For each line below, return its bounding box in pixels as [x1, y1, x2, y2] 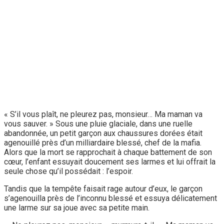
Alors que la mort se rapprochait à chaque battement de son [4, 147, 212, 157]
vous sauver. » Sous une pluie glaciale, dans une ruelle [4, 118, 192, 128]
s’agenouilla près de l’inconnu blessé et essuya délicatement [4, 193, 217, 203]
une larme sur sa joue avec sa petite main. [4, 202, 149, 212]
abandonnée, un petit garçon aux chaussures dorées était [4, 128, 202, 138]
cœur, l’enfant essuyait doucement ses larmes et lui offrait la [4, 156, 215, 166]
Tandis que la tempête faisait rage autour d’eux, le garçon [4, 183, 202, 193]
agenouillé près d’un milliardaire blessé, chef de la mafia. [4, 137, 201, 147]
